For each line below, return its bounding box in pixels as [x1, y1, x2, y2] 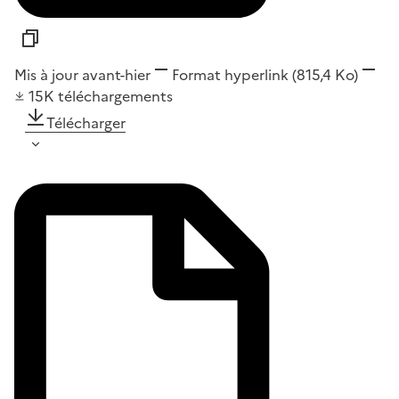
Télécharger [46, 112, 126, 134]
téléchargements [58, 85, 173, 108]
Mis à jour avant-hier [14, 64, 151, 86]
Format [172, 64, 221, 86]
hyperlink [221, 64, 292, 86]
